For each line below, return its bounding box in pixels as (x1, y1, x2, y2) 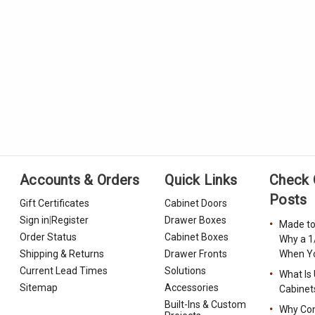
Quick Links (165, 171, 238, 188)
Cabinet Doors (165, 197, 228, 209)
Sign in (20, 214, 49, 226)
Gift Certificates (20, 197, 89, 209)
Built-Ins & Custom (165, 298, 247, 310)
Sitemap (20, 281, 58, 293)
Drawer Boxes (165, 214, 227, 226)
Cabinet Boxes (165, 231, 229, 243)
